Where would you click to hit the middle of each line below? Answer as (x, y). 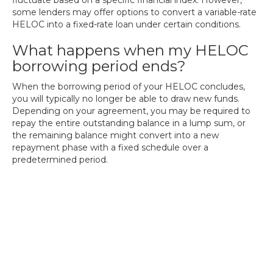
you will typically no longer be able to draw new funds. (126, 99)
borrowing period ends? (99, 66)
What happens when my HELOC (130, 50)
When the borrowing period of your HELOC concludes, (129, 87)
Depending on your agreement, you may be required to (131, 111)
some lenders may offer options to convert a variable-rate (134, 12)
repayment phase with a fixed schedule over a (110, 147)
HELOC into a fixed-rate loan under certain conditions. (126, 24)
